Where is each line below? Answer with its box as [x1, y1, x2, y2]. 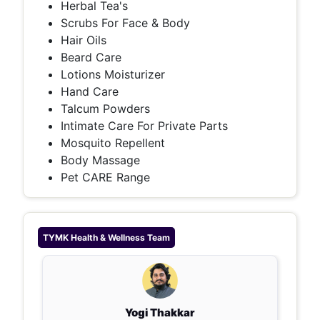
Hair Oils [61, 33, 106, 47]
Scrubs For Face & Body [61, 16, 190, 30]
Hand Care [61, 84, 119, 99]
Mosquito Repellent [61, 136, 165, 150]
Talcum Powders [61, 101, 150, 116]
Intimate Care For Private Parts [61, 119, 228, 133]
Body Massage [61, 153, 140, 167]
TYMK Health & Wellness [43, 232, 145, 243]
